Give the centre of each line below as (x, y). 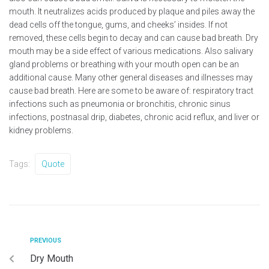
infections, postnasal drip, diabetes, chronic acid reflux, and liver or (134, 117)
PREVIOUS (46, 240)
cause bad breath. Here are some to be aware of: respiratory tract (131, 90)
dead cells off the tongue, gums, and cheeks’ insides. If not (118, 24)
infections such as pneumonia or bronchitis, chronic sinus (120, 104)
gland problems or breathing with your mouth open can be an (124, 64)
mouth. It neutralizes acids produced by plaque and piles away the (132, 11)
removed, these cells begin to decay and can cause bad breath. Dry (134, 38)
